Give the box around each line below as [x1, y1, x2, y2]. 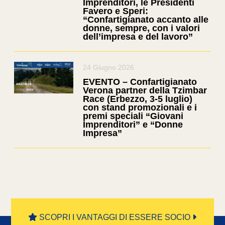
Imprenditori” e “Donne [83, 120, 183, 130]
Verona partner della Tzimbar [83, 85, 207, 96]
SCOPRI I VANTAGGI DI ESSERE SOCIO [37, 213, 193, 222]
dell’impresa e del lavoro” [83, 32, 193, 42]
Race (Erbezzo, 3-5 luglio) [83, 94, 193, 104]
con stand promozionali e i [83, 102, 197, 113]
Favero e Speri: [83, 6, 149, 17]
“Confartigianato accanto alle [83, 15, 209, 25]
